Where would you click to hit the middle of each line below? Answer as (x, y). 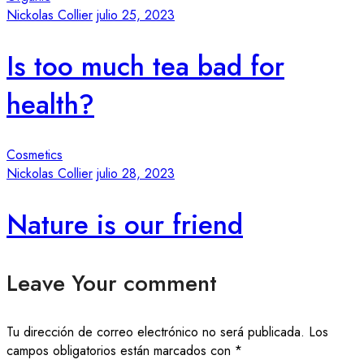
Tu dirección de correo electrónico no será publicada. (156, 331)
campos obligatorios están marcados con (121, 350)
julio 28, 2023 (136, 174)
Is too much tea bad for (145, 66)
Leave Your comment (112, 283)
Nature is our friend (125, 224)
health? (50, 104)
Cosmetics (35, 155)
